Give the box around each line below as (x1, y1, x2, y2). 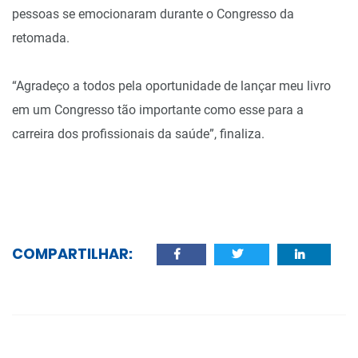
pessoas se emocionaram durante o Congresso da (12, 6, 294, 22)
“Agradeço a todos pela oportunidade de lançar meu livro (12, 78, 331, 93)
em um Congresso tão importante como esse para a (12, 101, 304, 117)
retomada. (12, 30, 70, 46)
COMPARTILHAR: (12, 243, 133, 264)
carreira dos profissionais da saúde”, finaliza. (12, 125, 265, 141)
